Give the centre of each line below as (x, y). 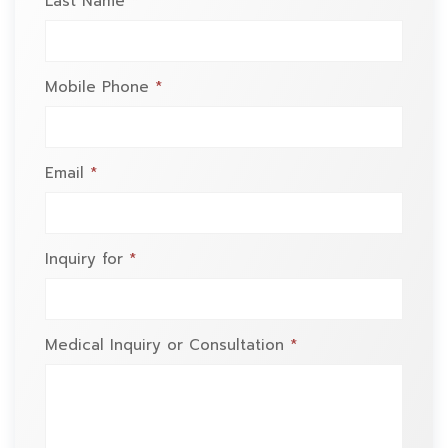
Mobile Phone (100, 87)
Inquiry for (87, 259)
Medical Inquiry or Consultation (167, 345)
